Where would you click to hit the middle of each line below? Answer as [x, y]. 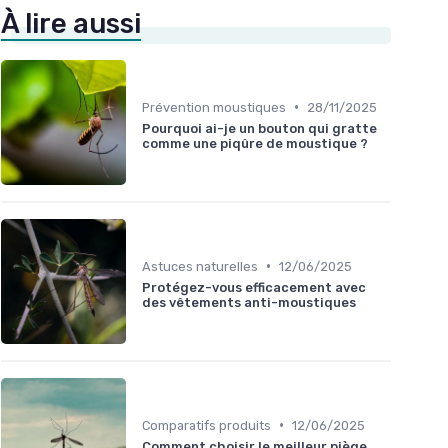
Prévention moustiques [214, 107]
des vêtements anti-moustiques [249, 302]
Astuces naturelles [200, 266]
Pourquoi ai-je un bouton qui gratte [259, 128]
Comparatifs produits [206, 425]
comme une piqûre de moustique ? [255, 143]
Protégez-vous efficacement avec [254, 287]
